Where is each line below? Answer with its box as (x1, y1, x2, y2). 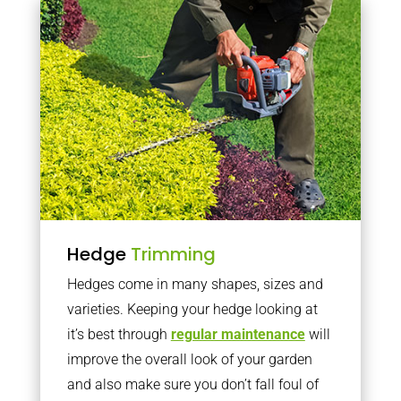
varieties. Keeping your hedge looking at (66, 301, 318, 318)
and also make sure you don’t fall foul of (66, 376, 319, 393)
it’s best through (66, 326, 171, 343)
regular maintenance (170, 326, 305, 343)
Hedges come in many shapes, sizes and (66, 276, 323, 293)
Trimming (130, 242, 216, 267)
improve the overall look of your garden (66, 351, 312, 368)
